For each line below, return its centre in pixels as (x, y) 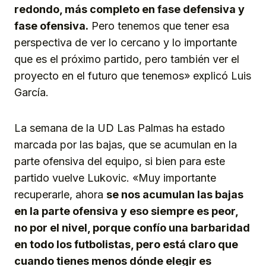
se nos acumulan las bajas (175, 194)
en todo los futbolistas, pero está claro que (126, 244)
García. (31, 92)
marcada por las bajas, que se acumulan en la (126, 144)
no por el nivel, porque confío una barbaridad (132, 227)
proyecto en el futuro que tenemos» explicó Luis (133, 75)
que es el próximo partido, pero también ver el (127, 59)
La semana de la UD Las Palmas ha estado (120, 128)
